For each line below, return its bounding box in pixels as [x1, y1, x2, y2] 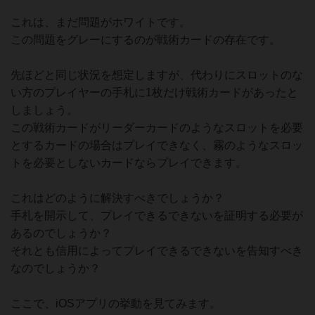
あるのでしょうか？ [11, 227, 112, 239]
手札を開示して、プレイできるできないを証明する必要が [11, 210, 303, 221]
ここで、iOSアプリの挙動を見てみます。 [11, 297, 221, 309]
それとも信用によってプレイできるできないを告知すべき [11, 245, 303, 257]
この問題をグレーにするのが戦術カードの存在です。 [11, 34, 281, 46]
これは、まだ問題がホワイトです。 [11, 16, 191, 28]
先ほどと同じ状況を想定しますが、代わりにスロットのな [11, 69, 303, 81]
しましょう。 [11, 104, 78, 116]
